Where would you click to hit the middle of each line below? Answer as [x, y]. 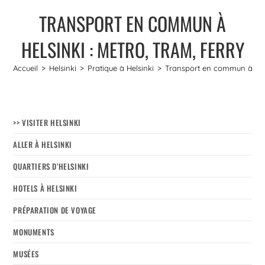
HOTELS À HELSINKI [45, 188]
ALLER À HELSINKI [43, 144]
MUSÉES [26, 253]
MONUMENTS [34, 232]
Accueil [26, 68]
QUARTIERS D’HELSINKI [51, 166]
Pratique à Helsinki [121, 68]
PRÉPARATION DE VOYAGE [55, 210]
